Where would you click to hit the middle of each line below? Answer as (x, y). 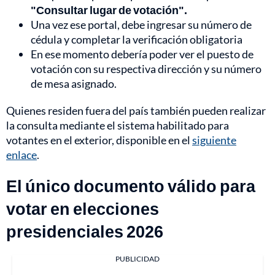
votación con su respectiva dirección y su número (146, 69)
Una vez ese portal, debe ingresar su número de (141, 25)
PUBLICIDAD (137, 259)
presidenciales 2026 (85, 231)
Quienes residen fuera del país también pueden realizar (136, 111)
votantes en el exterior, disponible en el (99, 140)
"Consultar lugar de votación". (109, 10)
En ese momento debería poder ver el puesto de (142, 54)
